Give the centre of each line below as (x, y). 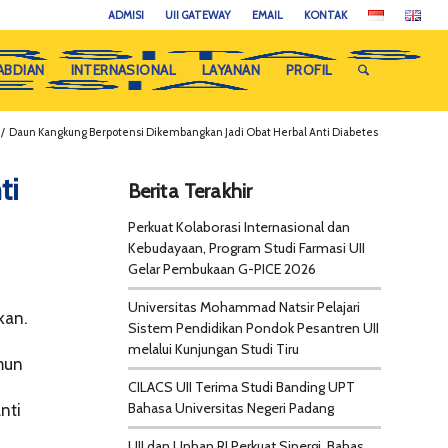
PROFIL (309, 70)
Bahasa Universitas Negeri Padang (230, 408)
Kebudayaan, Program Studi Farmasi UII (246, 248)
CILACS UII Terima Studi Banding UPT (241, 387)
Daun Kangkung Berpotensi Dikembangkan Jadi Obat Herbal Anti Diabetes (193, 132)
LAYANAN (230, 70)
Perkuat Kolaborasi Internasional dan (238, 227)
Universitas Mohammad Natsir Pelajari (243, 307)
